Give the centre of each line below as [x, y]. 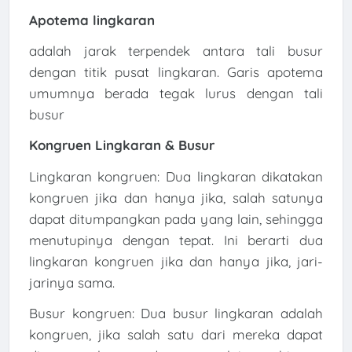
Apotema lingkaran [92, 20]
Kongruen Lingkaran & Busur [121, 145]
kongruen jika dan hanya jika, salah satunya [176, 197]
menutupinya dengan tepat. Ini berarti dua [176, 240]
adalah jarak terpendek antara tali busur [176, 50]
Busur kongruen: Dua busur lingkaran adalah [176, 313]
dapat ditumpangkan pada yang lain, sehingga [176, 218]
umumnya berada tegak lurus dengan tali [176, 93]
